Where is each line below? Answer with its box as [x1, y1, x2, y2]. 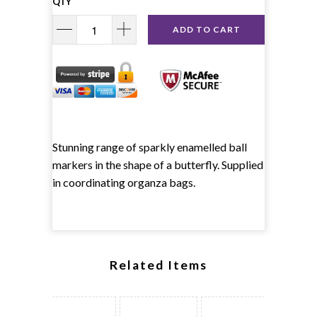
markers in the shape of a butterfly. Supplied [52, 157, 263, 171]
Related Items [110, 257, 207, 272]
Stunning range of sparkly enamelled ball [52, 139, 247, 154]
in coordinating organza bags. [52, 175, 195, 189]
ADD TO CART [172, 23, 241, 35]
